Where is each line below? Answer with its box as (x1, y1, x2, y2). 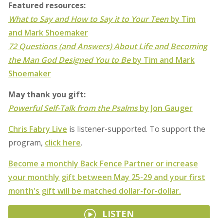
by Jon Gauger (137, 103, 193, 113)
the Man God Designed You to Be (8, 54, 130, 65)
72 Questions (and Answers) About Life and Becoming (8, 41, 207, 52)
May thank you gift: (8, 89, 86, 100)
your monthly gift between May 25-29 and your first (8, 172, 205, 182)
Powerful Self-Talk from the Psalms (8, 103, 138, 113)
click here (44, 137, 81, 148)
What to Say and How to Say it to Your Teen (8, 14, 168, 24)
